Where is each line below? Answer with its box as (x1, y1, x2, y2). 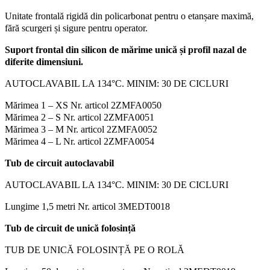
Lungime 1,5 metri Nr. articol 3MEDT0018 (5, 201, 170, 212)
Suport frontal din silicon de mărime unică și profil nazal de (5, 44, 246, 55)
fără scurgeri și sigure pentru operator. (5, 22, 148, 33)
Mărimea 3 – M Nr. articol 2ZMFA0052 (5, 124, 157, 134)
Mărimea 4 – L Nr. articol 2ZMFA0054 (5, 136, 154, 146)
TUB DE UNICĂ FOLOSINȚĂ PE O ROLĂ (5, 244, 184, 255)
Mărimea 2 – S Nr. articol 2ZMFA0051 (5, 111, 154, 122)
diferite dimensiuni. (5, 56, 83, 67)
